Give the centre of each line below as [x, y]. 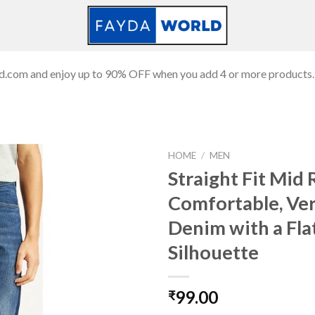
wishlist [120, 228]
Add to [120, 215]
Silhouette [213, 252]
